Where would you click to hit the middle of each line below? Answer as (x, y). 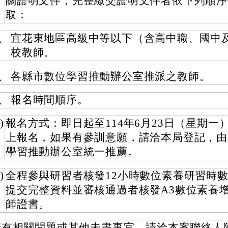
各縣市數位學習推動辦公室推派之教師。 (111, 76)
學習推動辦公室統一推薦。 (72, 152)
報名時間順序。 (50, 99)
